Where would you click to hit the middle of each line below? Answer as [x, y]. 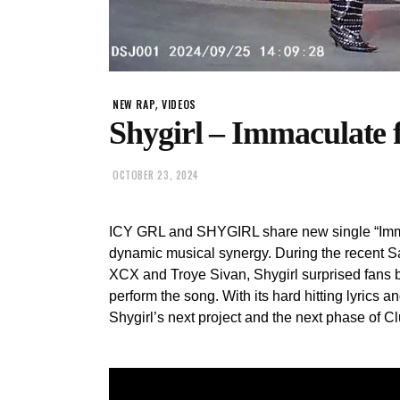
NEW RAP [134, 104]
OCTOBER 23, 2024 [156, 175]
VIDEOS [179, 104]
